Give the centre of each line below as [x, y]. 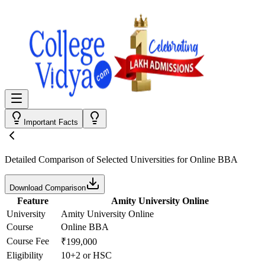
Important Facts [51, 122]
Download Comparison [48, 188]
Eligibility [25, 255]
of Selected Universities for [137, 159]
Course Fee [28, 241]
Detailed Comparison [44, 159]
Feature [33, 201]
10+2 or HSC [86, 255]
